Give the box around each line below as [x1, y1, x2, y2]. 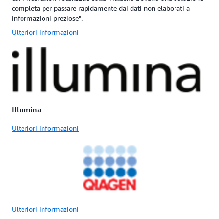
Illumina [12, 104, 42, 114]
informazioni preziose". [12, 13, 83, 22]
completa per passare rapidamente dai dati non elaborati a [12, 3, 190, 12]
